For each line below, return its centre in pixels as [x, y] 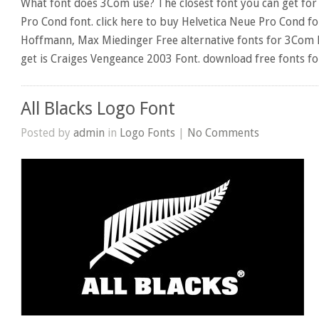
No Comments [224, 132]
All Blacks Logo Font [98, 108]
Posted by [47, 132]
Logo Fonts [148, 132]
